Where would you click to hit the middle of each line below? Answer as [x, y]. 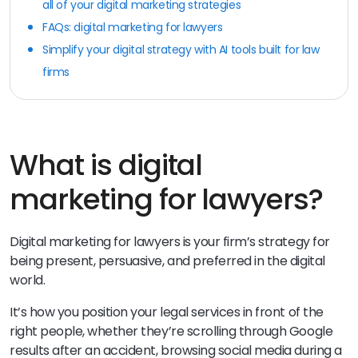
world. [28, 280]
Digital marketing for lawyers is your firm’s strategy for [170, 241]
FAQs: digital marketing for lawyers [133, 27]
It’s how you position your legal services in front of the [167, 312]
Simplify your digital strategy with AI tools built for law [181, 49]
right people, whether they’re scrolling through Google [171, 331]
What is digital [106, 165]
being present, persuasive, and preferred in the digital [167, 261]
